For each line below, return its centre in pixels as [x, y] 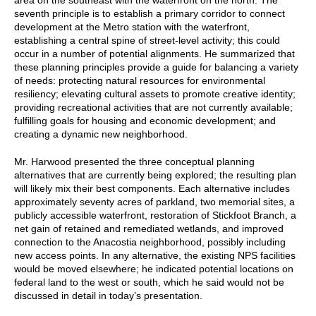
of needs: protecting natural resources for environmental [140, 80]
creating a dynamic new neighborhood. [101, 134]
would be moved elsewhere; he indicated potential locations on [154, 268]
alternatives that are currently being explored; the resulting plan [155, 175]
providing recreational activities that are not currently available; [153, 107]
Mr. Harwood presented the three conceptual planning [134, 161]
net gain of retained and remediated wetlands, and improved [149, 228]
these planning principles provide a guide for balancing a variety [156, 67]
